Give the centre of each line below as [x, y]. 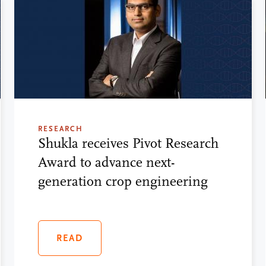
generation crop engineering [123, 181]
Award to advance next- [106, 162]
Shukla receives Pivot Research [128, 143]
